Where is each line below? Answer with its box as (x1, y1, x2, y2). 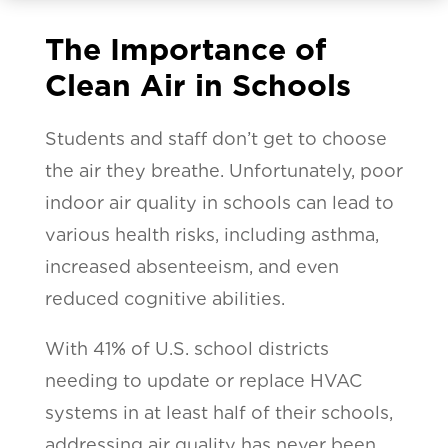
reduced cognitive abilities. (44, 287, 285, 309)
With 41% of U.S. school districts (44, 337, 329, 359)
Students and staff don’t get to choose (44, 127, 387, 149)
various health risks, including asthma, (44, 223, 379, 245)
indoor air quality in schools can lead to (44, 191, 394, 213)
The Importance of (44, 30, 326, 67)
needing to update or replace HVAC (44, 369, 362, 391)
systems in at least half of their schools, (44, 401, 393, 423)
